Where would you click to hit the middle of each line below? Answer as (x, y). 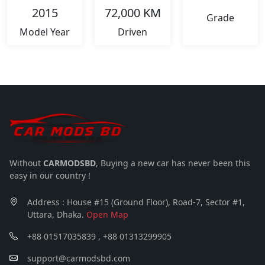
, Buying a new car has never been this (173, 163)
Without (26, 163)
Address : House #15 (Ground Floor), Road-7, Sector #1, (136, 202)
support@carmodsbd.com (79, 258)
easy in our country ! (50, 175)
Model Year (45, 32)
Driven (132, 32)
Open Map (107, 214)
